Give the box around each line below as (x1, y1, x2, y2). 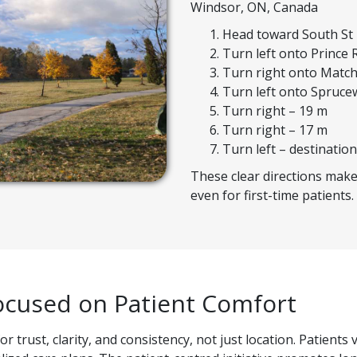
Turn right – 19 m (222, 102, 328, 120)
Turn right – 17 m (222, 121, 328, 139)
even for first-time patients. (190, 186, 354, 205)
